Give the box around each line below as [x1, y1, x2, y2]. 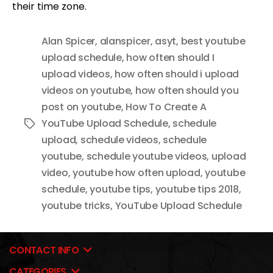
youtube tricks [41, 199, 111, 213]
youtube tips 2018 [155, 182, 239, 197]
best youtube [180, 34, 246, 49]
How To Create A [126, 100, 207, 115]
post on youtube [41, 100, 121, 115]
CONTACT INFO [9, 243, 81, 258]
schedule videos [80, 133, 158, 147]
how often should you [135, 83, 239, 98]
